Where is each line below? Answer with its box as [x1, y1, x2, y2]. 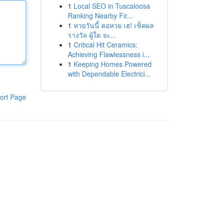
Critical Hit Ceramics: [73, 40, 138, 49]
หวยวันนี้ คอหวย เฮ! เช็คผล [73, 20, 154, 30]
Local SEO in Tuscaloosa [73, 1, 150, 11]
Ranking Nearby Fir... [67, 11, 133, 20]
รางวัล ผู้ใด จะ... [67, 30, 116, 40]
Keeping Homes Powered [73, 59, 152, 69]
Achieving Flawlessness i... [67, 49, 150, 59]
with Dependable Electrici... [67, 69, 151, 78]
